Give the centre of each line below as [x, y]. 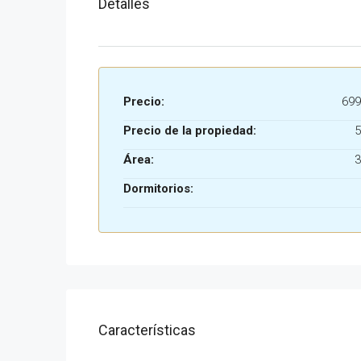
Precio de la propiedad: [190, 131]
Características [147, 330]
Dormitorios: [158, 189]
